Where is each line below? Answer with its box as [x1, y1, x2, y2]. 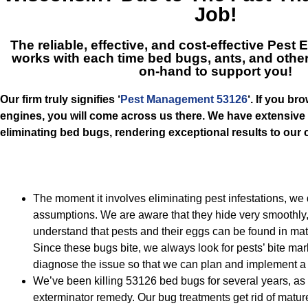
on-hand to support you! [139, 64, 292, 78]
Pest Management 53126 [120, 93, 247, 105]
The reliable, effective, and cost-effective [10, 38, 267, 52]
